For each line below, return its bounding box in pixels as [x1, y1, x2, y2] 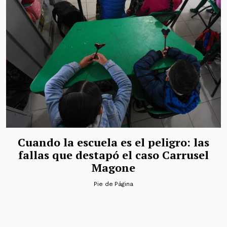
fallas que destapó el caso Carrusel [18, 147, 209, 162]
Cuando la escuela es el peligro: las [18, 134, 209, 149]
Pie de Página [93, 180, 134, 187]
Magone [92, 160, 135, 175]
